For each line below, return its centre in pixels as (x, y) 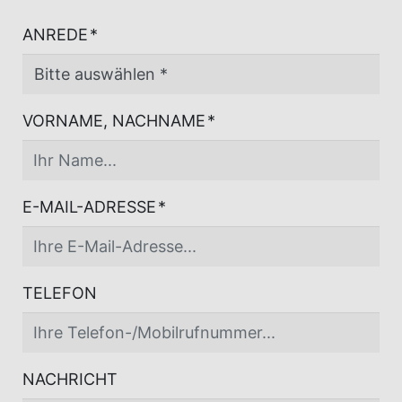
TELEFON (60, 293)
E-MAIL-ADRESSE (89, 207)
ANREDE (55, 35)
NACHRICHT (70, 380)
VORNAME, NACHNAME (114, 121)
